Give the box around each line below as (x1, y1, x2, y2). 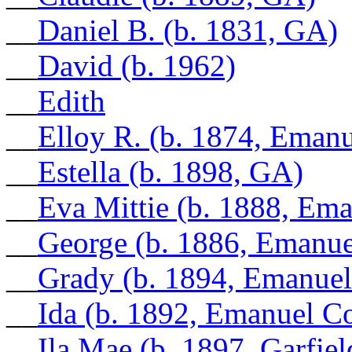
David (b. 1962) (38, 48, 236, 82)
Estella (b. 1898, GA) (38, 154, 303, 189)
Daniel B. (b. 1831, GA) (38, 13, 338, 47)
